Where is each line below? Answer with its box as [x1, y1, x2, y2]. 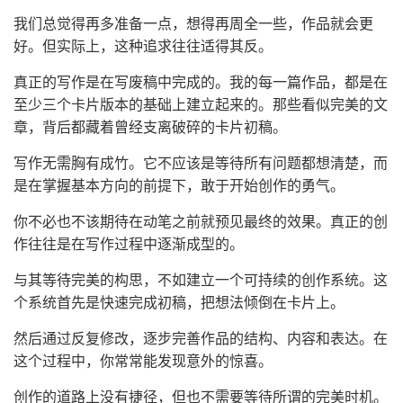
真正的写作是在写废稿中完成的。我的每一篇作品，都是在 [13, 75, 388, 90]
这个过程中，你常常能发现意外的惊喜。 [13, 354, 273, 369]
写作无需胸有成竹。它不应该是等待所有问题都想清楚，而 [13, 156, 388, 171]
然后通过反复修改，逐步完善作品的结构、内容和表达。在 [13, 331, 388, 346]
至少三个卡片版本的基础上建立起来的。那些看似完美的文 [13, 97, 388, 112]
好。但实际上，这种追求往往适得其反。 [13, 39, 273, 54]
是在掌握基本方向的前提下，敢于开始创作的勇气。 [13, 178, 345, 193]
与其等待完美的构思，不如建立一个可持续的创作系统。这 [13, 273, 388, 288]
